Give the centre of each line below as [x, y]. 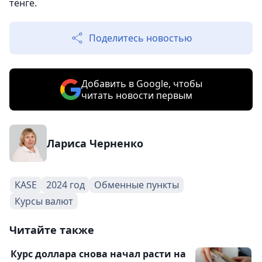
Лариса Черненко [95, 144]
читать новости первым [137, 96]
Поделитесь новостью [140, 38]
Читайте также [52, 230]
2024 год [65, 185]
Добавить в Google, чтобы [142, 84]
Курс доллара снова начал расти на [98, 254]
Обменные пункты [137, 185]
